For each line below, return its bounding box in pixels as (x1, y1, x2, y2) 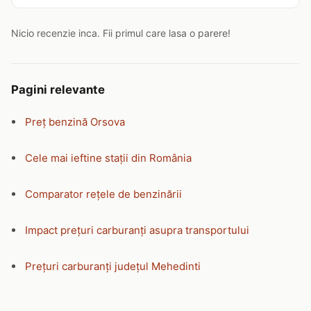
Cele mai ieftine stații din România (25, 151, 192, 165)
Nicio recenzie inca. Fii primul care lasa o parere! (11, 27, 230, 39)
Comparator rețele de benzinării (25, 187, 182, 201)
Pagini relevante (11, 83, 105, 96)
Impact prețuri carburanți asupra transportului (25, 224, 249, 237)
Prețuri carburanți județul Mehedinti (25, 260, 201, 273)
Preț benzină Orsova (25, 115, 125, 128)
